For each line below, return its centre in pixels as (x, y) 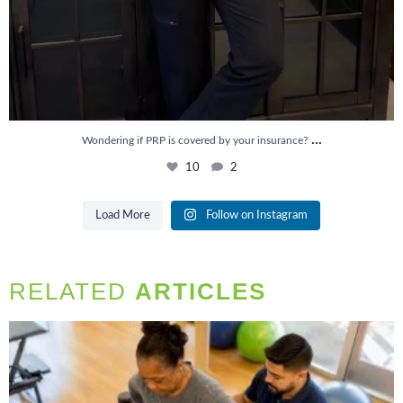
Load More (123, 216)
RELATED (72, 292)
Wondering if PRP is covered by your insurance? (194, 141)
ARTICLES (201, 292)
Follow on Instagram (257, 216)
